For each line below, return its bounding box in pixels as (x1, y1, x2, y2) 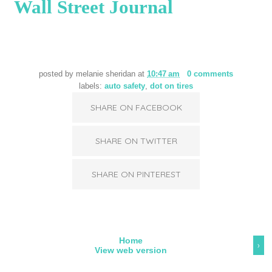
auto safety (104, 82, 145, 91)
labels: (79, 82, 104, 91)
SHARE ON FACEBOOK (90, 102, 182, 114)
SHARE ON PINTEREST (91, 169, 181, 180)
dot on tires (150, 82, 193, 91)
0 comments (186, 70, 233, 79)
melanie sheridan (76, 70, 136, 79)
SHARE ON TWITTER (95, 135, 177, 147)
